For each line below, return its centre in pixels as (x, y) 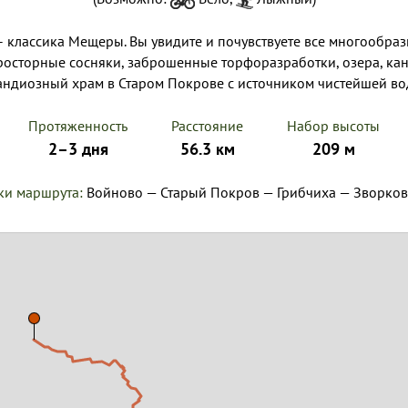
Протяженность (78, 126)
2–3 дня (78, 149)
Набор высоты (333, 126)
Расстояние (207, 126)
